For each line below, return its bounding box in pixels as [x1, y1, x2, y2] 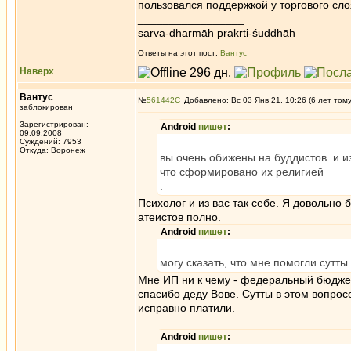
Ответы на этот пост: [138, 49, 220, 57]
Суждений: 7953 [20, 137, 81, 146]
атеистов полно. [138, 211, 221, 223]
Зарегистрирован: [20, 120, 89, 128]
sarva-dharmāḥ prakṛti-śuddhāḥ [138, 27, 295, 39]
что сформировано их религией [160, 165, 324, 178]
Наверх [20, 66, 54, 77]
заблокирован [20, 103, 73, 111]
